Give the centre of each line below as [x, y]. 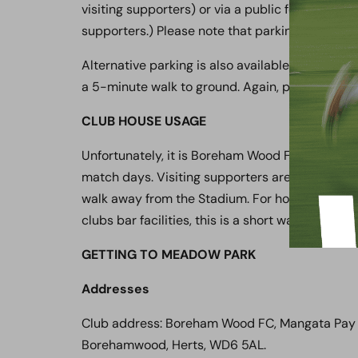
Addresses [115, 289]
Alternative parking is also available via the [208, 65]
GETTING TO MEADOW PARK [169, 255]
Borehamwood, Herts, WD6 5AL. [174, 345]
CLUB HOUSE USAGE [144, 121]
